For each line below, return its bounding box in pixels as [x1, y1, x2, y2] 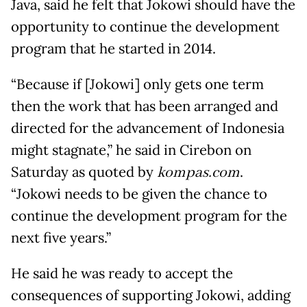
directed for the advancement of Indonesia [11, 119, 284, 138]
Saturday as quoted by [11, 163, 157, 182]
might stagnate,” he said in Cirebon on [11, 141, 251, 160]
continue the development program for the [11, 207, 287, 225]
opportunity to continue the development [11, 18, 280, 36]
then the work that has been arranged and [11, 97, 278, 116]
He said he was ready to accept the [11, 265, 233, 283]
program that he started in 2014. [11, 40, 216, 58]
